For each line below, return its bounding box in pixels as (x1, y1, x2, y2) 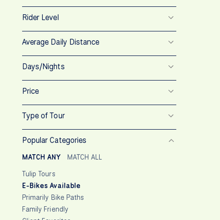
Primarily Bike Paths (22, 192, 84, 202)
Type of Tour (22, 110, 65, 121)
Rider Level (22, 12, 59, 23)
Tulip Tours (22, 169, 55, 178)
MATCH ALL (67, 153, 103, 162)
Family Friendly (22, 204, 68, 214)
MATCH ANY (22, 153, 61, 162)
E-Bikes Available (22, 181, 81, 190)
